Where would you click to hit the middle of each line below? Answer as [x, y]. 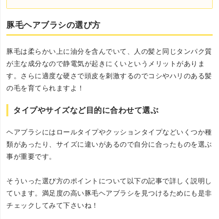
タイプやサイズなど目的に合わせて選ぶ [86, 110]
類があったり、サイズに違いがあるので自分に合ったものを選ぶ [109, 144]
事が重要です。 [31, 156]
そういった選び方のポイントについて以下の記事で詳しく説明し [109, 181]
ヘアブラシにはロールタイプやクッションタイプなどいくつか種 [109, 132]
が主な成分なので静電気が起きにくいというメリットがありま [106, 64]
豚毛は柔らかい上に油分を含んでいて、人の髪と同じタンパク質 [109, 51]
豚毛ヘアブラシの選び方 [54, 25]
